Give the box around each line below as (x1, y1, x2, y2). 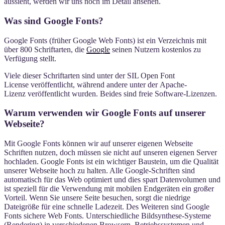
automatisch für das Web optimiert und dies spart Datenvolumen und (4, 175, 220, 184)
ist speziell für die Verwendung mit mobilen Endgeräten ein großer (4, 184, 214, 193)
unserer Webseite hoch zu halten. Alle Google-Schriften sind (4, 166, 195, 175)
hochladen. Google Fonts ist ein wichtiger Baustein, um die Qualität (4, 157, 218, 166)
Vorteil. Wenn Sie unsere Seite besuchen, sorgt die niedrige (4, 193, 190, 202)
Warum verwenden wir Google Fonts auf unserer (4, 107, 205, 119)
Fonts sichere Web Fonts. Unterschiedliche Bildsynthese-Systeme (4, 211, 211, 220)
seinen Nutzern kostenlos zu (110, 45, 201, 54)
